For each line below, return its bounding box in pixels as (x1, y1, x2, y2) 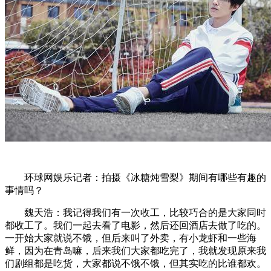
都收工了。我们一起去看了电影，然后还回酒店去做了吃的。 (5, 220, 266, 230)
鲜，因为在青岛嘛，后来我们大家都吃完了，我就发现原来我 (5, 245, 266, 256)
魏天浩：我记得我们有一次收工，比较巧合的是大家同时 (24, 207, 266, 218)
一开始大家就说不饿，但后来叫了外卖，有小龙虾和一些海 (5, 232, 256, 243)
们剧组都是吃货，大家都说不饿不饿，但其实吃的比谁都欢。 (5, 258, 266, 269)
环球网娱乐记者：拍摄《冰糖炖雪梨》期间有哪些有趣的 (24, 172, 266, 183)
